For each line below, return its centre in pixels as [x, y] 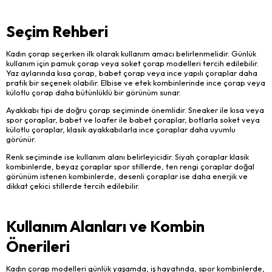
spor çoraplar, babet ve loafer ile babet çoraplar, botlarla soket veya [133, 120]
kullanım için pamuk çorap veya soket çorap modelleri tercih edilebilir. [132, 63]
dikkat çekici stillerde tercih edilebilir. [73, 185]
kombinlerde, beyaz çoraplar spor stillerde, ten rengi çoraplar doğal [130, 166]
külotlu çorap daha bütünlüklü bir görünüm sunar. [93, 93]
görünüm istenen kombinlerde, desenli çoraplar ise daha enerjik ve [127, 176]
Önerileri [38, 246]
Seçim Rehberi [57, 31]
